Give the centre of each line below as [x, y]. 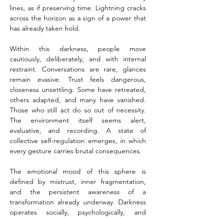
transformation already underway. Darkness [78, 202]
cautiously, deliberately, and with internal [78, 59]
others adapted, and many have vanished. [78, 100]
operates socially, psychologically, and [78, 212]
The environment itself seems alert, [78, 120]
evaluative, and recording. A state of [78, 130]
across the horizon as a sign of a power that [78, 18]
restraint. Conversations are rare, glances [78, 69]
